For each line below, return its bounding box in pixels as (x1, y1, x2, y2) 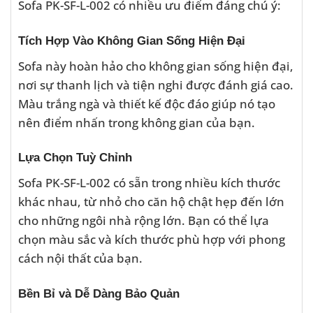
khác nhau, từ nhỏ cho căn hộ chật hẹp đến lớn (18, 193, 284, 210)
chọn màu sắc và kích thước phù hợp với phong (18, 231, 285, 248)
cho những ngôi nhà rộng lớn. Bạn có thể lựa (18, 212, 269, 229)
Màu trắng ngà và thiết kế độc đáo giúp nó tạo (18, 94, 275, 112)
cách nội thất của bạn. (18, 249, 143, 267)
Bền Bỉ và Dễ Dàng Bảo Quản (18, 286, 180, 300)
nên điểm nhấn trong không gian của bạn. (18, 113, 255, 131)
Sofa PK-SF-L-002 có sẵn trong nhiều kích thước (18, 174, 280, 191)
